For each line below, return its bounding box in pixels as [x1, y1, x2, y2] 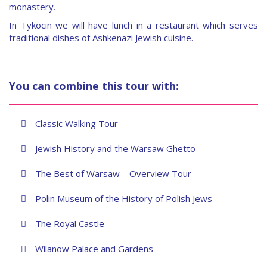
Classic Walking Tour [35, 117, 118, 130]
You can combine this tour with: [9, 79, 179, 94]
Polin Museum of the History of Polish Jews [35, 193, 212, 205]
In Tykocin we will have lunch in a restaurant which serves [9, 19, 258, 32]
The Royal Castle [35, 218, 104, 230]
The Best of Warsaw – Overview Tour [35, 167, 191, 180]
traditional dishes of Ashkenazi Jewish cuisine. [9, 32, 193, 44]
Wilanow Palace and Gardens [35, 243, 153, 255]
